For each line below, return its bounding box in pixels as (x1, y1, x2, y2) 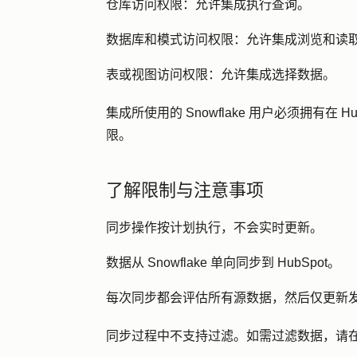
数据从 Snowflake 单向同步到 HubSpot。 (106, 256, 340, 269)
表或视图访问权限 (106, 68, 208, 81)
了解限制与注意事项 (106, 179, 264, 201)
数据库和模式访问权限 (106, 33, 233, 46)
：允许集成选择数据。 (208, 68, 335, 81)
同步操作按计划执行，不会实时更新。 (106, 221, 323, 234)
